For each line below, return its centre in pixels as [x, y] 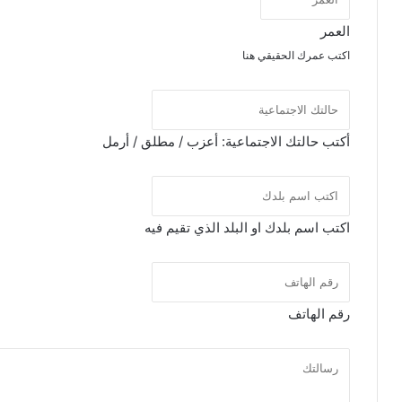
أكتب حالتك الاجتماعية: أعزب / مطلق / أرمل [226, 141]
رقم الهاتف [319, 313]
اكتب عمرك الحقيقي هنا [296, 55]
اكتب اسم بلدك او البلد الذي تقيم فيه [247, 227]
